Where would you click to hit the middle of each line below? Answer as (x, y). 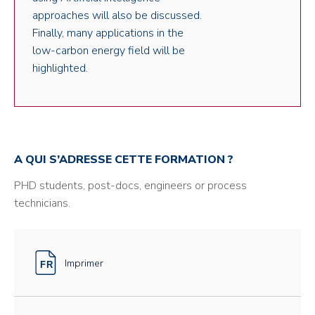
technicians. (44, 204)
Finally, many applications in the (108, 33)
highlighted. (60, 69)
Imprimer (84, 263)
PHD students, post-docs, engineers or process (130, 186)
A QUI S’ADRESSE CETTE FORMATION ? (124, 160)
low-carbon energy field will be (109, 51)
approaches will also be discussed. (117, 16)
